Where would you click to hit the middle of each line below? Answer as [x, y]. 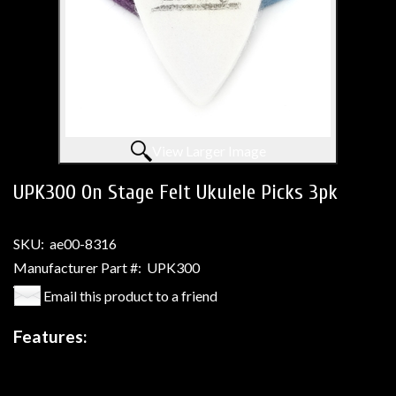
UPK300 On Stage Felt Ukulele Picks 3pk [175, 192]
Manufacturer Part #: [77, 267]
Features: [50, 336]
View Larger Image [209, 151]
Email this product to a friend [130, 296]
